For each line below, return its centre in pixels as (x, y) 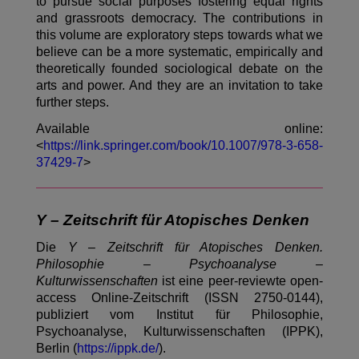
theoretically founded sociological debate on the (179, 69)
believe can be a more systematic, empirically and (179, 52)
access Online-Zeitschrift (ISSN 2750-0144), (179, 298)
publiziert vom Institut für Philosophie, (179, 315)
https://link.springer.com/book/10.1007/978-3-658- (183, 146)
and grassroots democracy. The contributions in (179, 18)
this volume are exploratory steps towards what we (179, 35)
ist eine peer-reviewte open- (240, 281)
